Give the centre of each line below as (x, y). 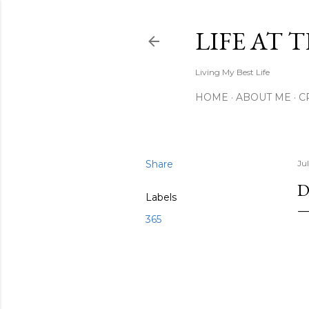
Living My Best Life (232, 72)
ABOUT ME (263, 97)
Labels (161, 197)
